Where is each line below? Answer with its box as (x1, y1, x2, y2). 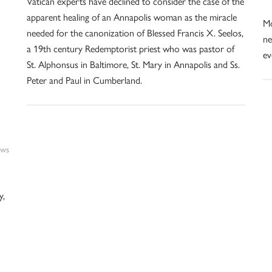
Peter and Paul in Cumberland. (26, 75, 142, 86)
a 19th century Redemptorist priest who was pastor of (26, 43, 234, 55)
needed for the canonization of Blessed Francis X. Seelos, (26, 27, 243, 39)
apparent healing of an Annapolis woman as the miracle (26, 12, 237, 23)
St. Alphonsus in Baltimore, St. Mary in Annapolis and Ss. (26, 59, 240, 70)
